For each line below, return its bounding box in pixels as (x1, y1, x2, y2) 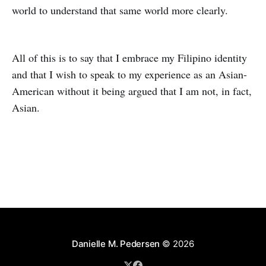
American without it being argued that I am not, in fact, (12, 84, 252, 98)
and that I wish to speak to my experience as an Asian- (12, 67, 247, 81)
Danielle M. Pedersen (71, 238, 160, 249)
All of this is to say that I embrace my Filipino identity (12, 50, 247, 65)
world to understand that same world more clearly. (12, 3, 228, 17)
